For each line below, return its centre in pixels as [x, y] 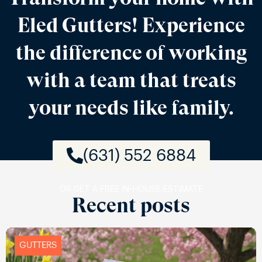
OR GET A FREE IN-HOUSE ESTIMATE [131, 188]
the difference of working [131, 52]
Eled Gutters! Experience [131, 25]
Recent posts [131, 205]
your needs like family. [131, 107]
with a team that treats [131, 80]
